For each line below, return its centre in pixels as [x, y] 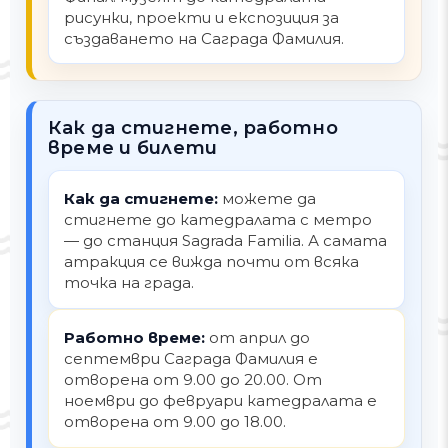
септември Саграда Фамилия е [191, 359]
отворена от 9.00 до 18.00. [175, 422]
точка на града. [129, 283]
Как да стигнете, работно [193, 128]
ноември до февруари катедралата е [221, 401]
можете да [267, 199]
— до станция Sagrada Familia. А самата [226, 241]
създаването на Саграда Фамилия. [204, 39]
